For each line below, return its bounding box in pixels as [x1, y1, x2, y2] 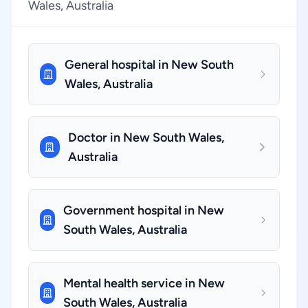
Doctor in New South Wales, [67, 130, 224, 145]
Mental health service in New [63, 276, 225, 291]
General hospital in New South [64, 57, 234, 72]
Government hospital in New [63, 203, 224, 218]
